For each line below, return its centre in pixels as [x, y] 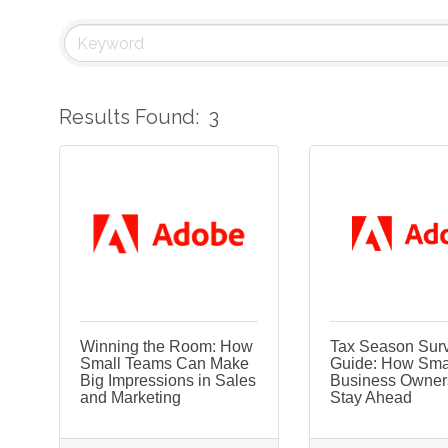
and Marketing [130, 397]
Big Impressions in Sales [168, 380]
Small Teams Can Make [164, 363]
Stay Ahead [371, 397]
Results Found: [129, 117]
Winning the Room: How [166, 346]
